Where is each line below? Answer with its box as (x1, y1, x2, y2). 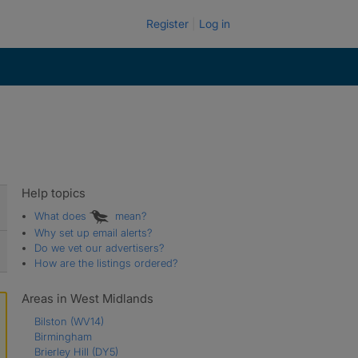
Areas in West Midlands (21, 290, 153, 306)
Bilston (34, 314, 70, 328)
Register (146, 17, 189, 30)
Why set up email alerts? (34, 225, 153, 239)
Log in (199, 17, 230, 30)
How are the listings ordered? (34, 256, 178, 269)
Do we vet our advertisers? (34, 241, 165, 254)
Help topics (21, 185, 86, 201)
